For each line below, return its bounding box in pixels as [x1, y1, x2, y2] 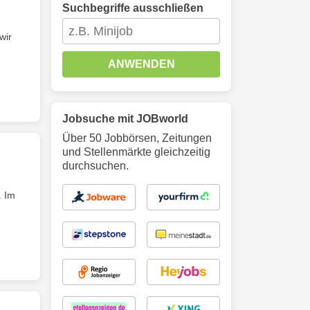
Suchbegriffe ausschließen [62, 2, 203, 14]
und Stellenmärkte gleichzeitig [62, 146, 210, 158]
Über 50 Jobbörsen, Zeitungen [62, 132, 212, 144]
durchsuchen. [62, 160, 129, 172]
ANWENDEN [107, 58, 175, 70]
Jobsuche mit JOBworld [62, 113, 188, 125]
